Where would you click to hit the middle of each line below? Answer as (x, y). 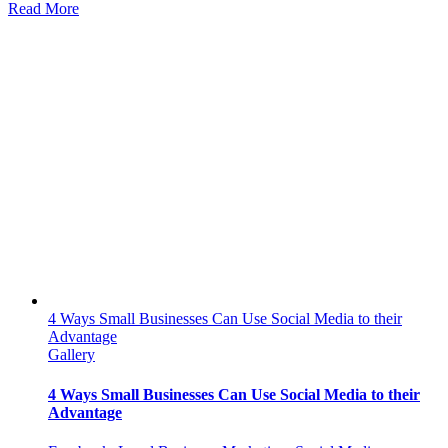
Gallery (71, 355)
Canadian (217, 44)
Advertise (217, 116)
